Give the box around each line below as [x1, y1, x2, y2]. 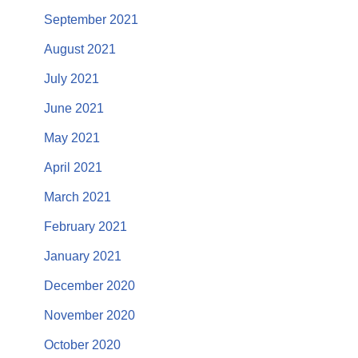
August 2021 [44, 42, 116, 56]
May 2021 [44, 131, 100, 145]
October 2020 [44, 338, 121, 352]
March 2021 [44, 190, 111, 204]
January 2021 [44, 249, 121, 263]
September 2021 [44, 13, 138, 26]
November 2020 [44, 308, 135, 322]
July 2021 [44, 72, 99, 86]
